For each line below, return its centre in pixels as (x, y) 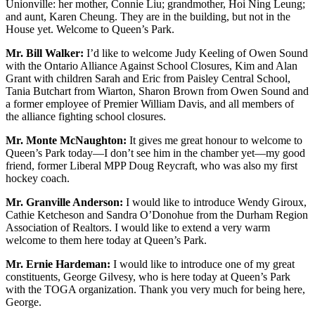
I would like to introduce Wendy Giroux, (215, 202)
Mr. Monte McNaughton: (66, 141)
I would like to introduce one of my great (202, 264)
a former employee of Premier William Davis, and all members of (150, 104)
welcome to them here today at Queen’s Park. (106, 240)
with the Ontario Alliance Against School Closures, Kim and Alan (152, 66)
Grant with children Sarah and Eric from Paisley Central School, (148, 79)
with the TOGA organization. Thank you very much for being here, (155, 290)
